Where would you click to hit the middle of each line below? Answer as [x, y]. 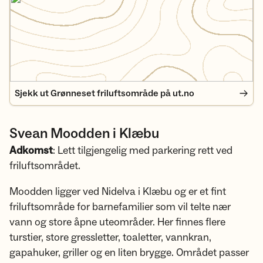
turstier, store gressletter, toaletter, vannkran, [110, 237]
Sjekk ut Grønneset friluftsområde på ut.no [104, 93]
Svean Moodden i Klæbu [84, 134]
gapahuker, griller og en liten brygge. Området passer [129, 253]
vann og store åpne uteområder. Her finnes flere [117, 222]
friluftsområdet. [45, 166]
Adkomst [31, 151]
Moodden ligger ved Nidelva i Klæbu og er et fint [118, 192]
